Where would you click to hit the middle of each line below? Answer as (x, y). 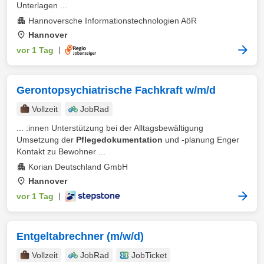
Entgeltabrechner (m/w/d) (80, 236)
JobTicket (149, 255)
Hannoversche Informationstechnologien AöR (113, 21)
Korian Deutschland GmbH (78, 167)
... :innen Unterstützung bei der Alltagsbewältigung (110, 128)
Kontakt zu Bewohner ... (61, 151)
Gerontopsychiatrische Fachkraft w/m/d (116, 90)
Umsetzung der (46, 140)
